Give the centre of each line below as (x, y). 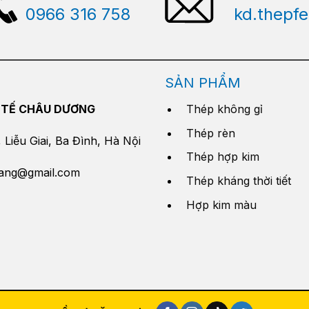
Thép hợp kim (222, 157)
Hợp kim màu (221, 205)
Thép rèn (210, 133)
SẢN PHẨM (203, 83)
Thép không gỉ (224, 109)
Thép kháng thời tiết (238, 181)
